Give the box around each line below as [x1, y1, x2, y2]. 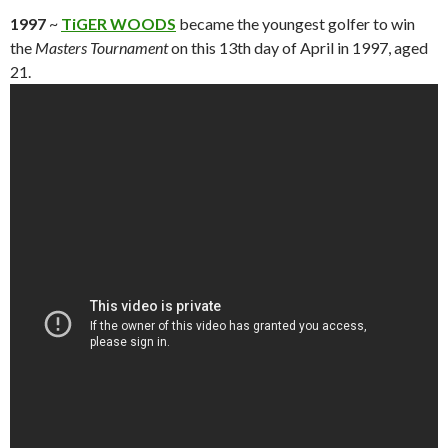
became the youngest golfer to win [176, 14, 415, 34]
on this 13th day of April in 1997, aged [171, 38, 428, 58]
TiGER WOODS [61, 14, 176, 34]
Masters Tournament [35, 38, 171, 58]
